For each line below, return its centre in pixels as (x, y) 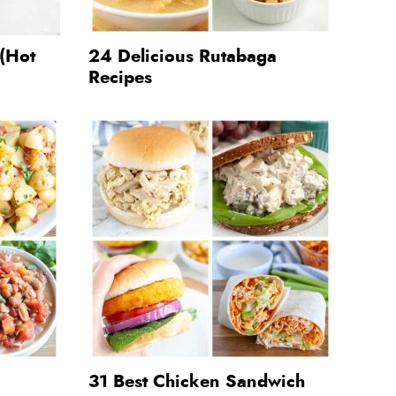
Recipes (120, 77)
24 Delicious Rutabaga (183, 56)
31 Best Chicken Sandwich (197, 381)
